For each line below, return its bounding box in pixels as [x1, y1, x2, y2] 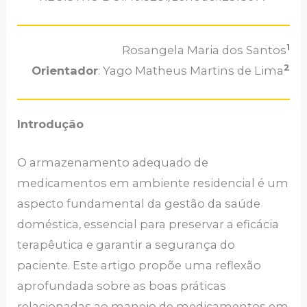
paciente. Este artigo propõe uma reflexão [17, 258, 262, 273]
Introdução [17, 117, 84, 132]
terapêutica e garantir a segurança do [17, 238, 236, 252]
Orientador [31, 63, 98, 77]
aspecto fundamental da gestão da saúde [17, 197, 261, 211]
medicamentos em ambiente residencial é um [17, 176, 289, 191]
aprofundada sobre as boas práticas [17, 279, 227, 293]
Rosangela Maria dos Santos [121, 42, 286, 57]
